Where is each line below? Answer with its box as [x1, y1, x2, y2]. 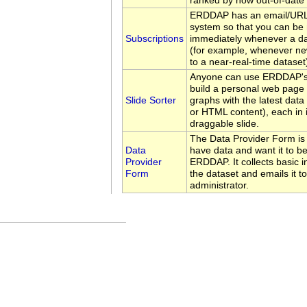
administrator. [190, 180, 249, 191]
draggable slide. [190, 118, 259, 129]
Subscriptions [125, 33, 184, 44]
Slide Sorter [125, 95, 176, 106]
